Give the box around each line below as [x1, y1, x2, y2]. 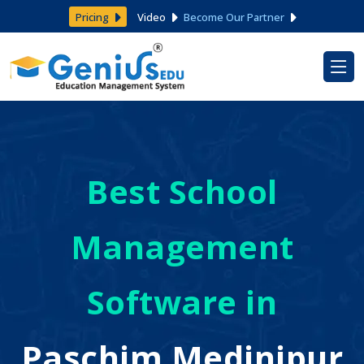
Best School [86, 169, 278, 214]
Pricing [75, 9, 111, 24]
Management [70, 224, 294, 269]
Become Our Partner [183, 9, 287, 24]
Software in [86, 279, 278, 324]
